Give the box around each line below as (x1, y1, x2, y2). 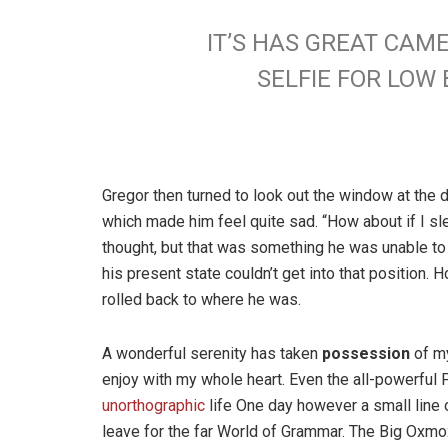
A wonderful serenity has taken (102, 344, 322, 364)
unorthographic (102, 396, 205, 416)
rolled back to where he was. (102, 290, 301, 310)
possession (322, 344, 410, 364)
